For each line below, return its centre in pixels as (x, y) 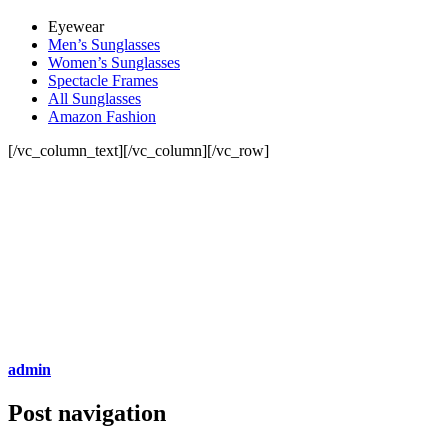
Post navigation (87, 413)
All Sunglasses (94, 98)
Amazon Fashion (102, 116)
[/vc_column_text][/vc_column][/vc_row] (138, 150)
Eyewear (76, 26)
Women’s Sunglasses (114, 62)
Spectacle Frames (103, 80)
